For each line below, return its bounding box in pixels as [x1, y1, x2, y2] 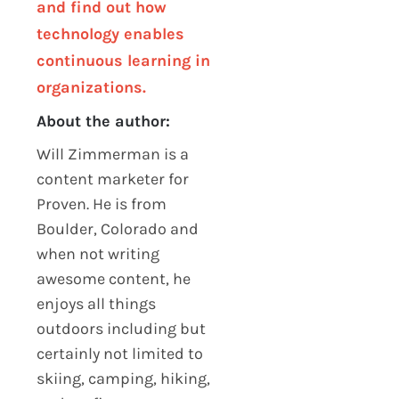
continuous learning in [36, 50, 210, 70]
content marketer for [36, 169, 189, 190]
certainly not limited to [36, 344, 203, 364]
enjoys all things [36, 294, 156, 314]
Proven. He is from [36, 194, 167, 215]
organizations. [36, 77, 146, 97]
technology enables [36, 23, 184, 44]
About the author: [36, 110, 170, 131]
